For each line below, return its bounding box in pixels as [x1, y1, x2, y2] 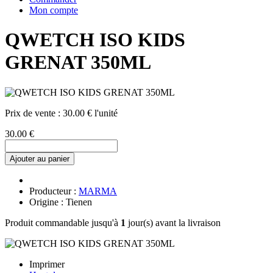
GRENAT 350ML [5, 51, 151, 74]
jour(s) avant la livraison [126, 217, 221, 228]
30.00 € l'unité [63, 107, 118, 118]
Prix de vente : [5, 107, 63, 118]
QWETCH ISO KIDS [5, 29, 185, 51]
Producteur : [29, 185, 79, 196]
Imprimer [29, 258, 65, 269]
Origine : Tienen [29, 196, 92, 207]
